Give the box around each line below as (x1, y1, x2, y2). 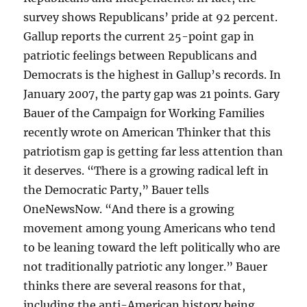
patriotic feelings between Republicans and (23, 49, 258, 63)
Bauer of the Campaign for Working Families (23, 106, 265, 121)
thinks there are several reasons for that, (23, 279, 246, 293)
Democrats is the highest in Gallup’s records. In (23, 68, 282, 82)
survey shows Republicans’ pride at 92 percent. (23, 10, 278, 25)
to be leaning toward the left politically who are (23, 241, 281, 255)
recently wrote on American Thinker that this (23, 125, 271, 140)
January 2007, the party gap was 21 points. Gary (23, 87, 280, 101)
